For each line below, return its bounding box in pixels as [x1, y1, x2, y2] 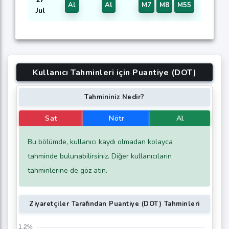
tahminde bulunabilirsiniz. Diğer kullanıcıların [28, 151, 172, 161]
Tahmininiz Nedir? [84, 93, 145, 102]
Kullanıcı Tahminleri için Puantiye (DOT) [33, 66, 196, 78]
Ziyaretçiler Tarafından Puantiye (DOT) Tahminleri [29, 199, 200, 209]
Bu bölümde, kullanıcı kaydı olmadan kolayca [28, 136, 173, 147]
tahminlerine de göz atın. [28, 165, 107, 175]
